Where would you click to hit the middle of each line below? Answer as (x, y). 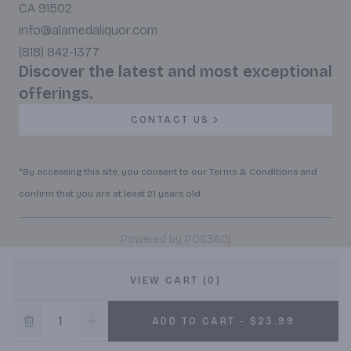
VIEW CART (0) (175, 280)
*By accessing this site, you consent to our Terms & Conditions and (168, 172)
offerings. (56, 94)
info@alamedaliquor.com (88, 31)
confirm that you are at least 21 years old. (110, 194)
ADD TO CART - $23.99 (223, 321)
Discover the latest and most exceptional (175, 72)
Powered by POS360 (174, 240)
